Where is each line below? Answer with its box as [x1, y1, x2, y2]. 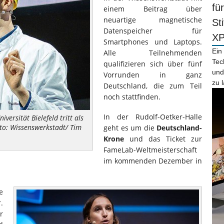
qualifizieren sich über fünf [103, 59, 202, 68]
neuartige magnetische [103, 15, 202, 24]
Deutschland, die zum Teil [103, 81, 202, 90]
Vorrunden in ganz [103, 70, 202, 79]
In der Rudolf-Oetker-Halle [103, 112, 202, 121]
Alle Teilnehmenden [103, 48, 202, 57]
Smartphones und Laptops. [103, 37, 202, 46]
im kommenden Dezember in [103, 156, 202, 165]
